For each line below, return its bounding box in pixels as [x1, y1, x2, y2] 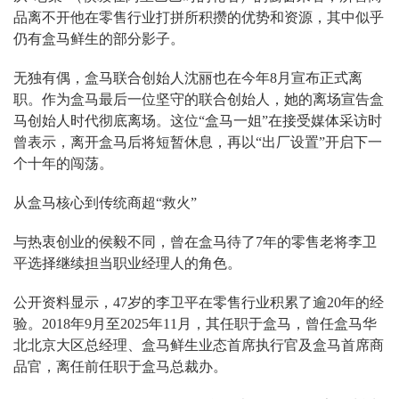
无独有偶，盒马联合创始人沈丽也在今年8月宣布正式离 [13, 70, 362, 86]
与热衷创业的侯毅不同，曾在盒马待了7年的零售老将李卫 [13, 234, 377, 250]
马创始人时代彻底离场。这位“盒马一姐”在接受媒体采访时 [13, 113, 382, 129]
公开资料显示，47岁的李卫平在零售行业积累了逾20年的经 [13, 295, 384, 311]
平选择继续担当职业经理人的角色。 [13, 256, 241, 272]
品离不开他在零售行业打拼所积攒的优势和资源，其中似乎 [13, 10, 384, 26]
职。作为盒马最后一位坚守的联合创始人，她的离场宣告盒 [13, 92, 384, 108]
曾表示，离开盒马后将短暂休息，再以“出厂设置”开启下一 [13, 134, 382, 151]
